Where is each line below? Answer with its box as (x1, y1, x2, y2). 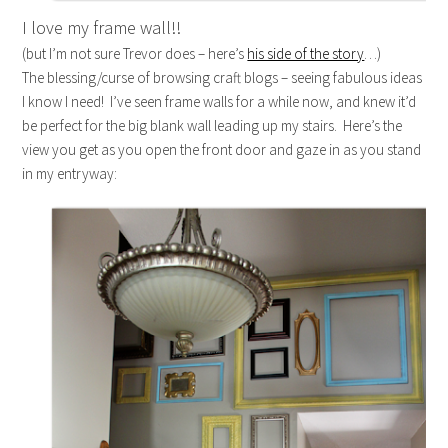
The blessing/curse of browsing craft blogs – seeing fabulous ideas (22, 68, 423, 88)
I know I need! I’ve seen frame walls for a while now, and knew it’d (22, 92, 417, 112)
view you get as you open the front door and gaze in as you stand (22, 140, 422, 160)
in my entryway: (22, 164, 118, 184)
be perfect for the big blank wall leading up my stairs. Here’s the (22, 116, 403, 136)
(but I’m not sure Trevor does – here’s (22, 44, 248, 64)
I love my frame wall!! (22, 16, 182, 40)
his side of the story (247, 44, 365, 64)
